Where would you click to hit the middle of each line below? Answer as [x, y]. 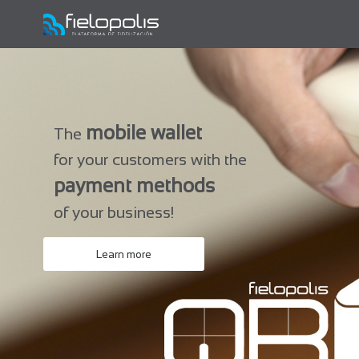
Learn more [124, 254]
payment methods [135, 186]
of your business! [114, 213]
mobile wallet [144, 133]
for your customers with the [151, 160]
